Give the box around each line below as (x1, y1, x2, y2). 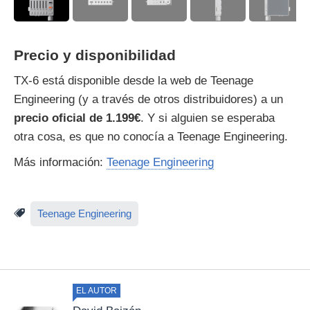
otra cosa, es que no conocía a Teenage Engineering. (14, 129, 288, 143)
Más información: (14, 155, 107, 169)
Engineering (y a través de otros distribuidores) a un (14, 92, 283, 106)
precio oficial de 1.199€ (14, 111, 140, 125)
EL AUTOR (76, 285, 117, 295)
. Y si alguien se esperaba (140, 111, 275, 125)
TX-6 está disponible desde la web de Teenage (14, 73, 253, 87)
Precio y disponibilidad (14, 46, 176, 63)
